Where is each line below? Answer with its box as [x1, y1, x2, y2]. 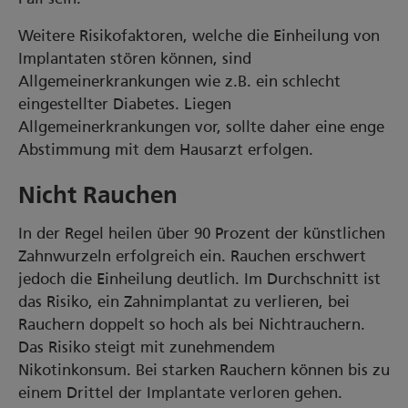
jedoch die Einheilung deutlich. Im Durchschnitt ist [18, 270, 381, 288]
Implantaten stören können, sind [18, 49, 251, 67]
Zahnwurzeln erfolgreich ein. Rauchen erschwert [18, 247, 366, 265]
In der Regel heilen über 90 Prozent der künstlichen [18, 224, 385, 242]
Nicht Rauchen [18, 185, 178, 209]
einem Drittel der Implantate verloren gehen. [18, 383, 342, 402]
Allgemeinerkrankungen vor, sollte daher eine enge [18, 117, 384, 136]
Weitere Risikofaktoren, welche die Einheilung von [18, 26, 380, 45]
